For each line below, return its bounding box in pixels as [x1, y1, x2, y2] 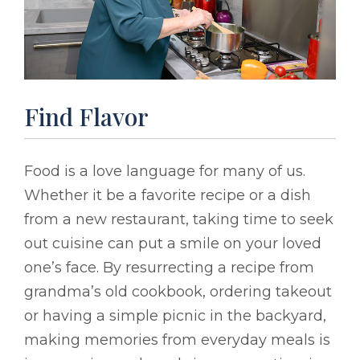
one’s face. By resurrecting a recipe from [24, 259, 314, 277]
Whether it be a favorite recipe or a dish [24, 186, 311, 205]
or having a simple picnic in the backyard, [24, 307, 326, 325]
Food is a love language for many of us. [24, 162, 305, 181]
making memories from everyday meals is [24, 331, 330, 350]
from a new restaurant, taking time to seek [24, 211, 333, 229]
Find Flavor [24, 100, 149, 133]
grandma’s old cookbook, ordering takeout [24, 283, 332, 301]
